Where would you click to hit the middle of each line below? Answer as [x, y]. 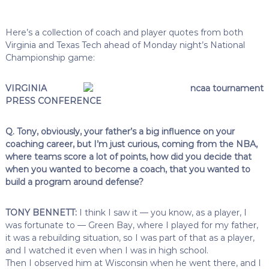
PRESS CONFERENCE [53, 101]
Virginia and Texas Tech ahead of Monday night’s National [125, 45]
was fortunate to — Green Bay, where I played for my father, [131, 225]
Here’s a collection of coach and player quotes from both [124, 32]
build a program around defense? [74, 182]
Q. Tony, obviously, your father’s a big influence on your [120, 131]
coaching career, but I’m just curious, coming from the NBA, [131, 144]
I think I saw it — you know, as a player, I [162, 212]
